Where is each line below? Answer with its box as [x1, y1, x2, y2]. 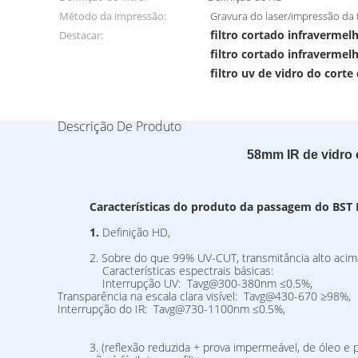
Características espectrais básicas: [58, 263, 273, 278]
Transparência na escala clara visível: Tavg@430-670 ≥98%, [58, 288, 351, 304]
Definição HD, [102, 225, 170, 240]
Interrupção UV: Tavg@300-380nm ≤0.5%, [58, 276, 312, 291]
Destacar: [59, 28, 103, 42]
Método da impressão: [59, 9, 166, 23]
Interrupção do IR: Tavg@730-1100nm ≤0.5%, [58, 301, 285, 316]
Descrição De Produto [58, 117, 181, 135]
